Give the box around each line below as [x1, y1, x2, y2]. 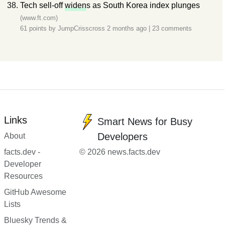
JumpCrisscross [58, 25, 105, 32]
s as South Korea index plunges [86, 1, 200, 10]
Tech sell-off [20, 1, 65, 10]
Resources [4, 172, 43, 180]
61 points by [20, 25, 58, 32]
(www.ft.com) [20, 14, 58, 22]
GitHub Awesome [4, 188, 66, 196]
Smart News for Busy [97, 116, 193, 127]
